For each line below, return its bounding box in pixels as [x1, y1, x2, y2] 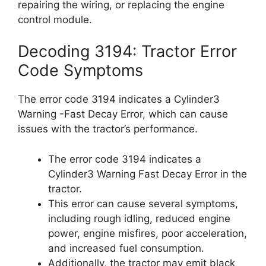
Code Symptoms [18, 61, 143, 80]
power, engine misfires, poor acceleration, [48, 227, 247, 239]
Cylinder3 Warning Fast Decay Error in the [48, 167, 247, 180]
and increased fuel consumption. [48, 242, 204, 254]
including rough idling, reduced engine [48, 212, 230, 224]
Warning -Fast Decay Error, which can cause [18, 108, 228, 120]
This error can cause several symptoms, [48, 197, 238, 210]
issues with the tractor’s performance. [18, 123, 198, 135]
